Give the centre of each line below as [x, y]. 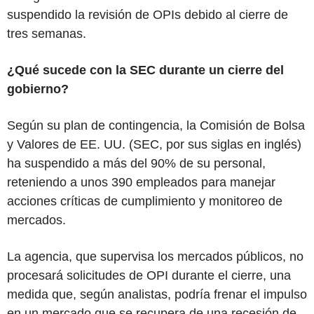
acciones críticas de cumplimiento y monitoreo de [145, 201]
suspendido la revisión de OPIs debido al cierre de [148, 14]
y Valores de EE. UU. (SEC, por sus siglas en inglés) [154, 144]
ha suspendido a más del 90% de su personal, [136, 163]
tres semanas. [47, 33]
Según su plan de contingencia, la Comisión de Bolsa [156, 125]
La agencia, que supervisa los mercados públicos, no [155, 256]
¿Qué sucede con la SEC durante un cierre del [145, 70]
